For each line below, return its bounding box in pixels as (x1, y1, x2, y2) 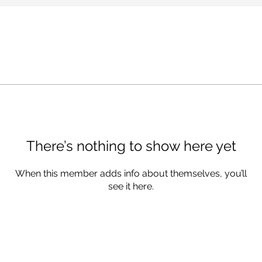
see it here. (108, 181, 154, 192)
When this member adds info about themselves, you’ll (15, 168, 247, 179)
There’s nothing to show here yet (26, 137, 236, 154)
